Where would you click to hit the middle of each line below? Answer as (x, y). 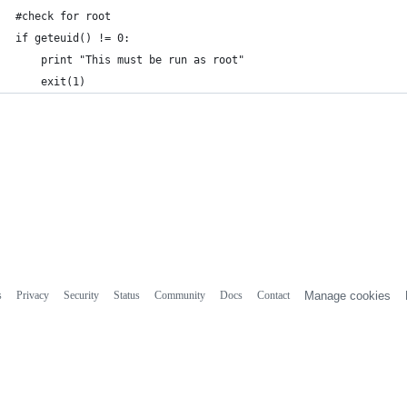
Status (126, 295)
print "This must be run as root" (130, 60)
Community (179, 295)
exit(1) (50, 82)
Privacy (32, 295)
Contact (273, 295)
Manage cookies (347, 295)
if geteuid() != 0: (73, 38)
